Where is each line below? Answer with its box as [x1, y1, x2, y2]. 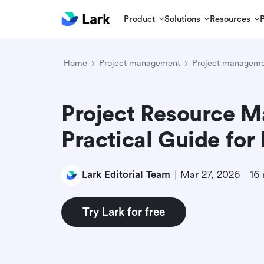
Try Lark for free [82, 205, 165, 219]
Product [124, 14, 156, 24]
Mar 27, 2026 [180, 169, 240, 180]
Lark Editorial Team [82, 169, 170, 180]
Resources [210, 14, 251, 24]
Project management [99, 58, 180, 68]
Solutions [164, 14, 201, 24]
